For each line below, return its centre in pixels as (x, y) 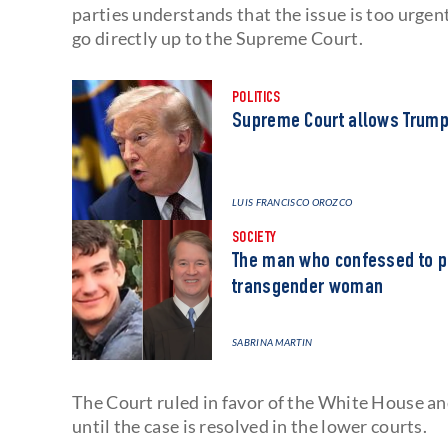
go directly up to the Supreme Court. (219, 37)
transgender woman (308, 287)
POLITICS (256, 98)
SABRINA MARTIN (272, 341)
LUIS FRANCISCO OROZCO (292, 201)
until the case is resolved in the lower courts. (250, 425)
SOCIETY (254, 238)
